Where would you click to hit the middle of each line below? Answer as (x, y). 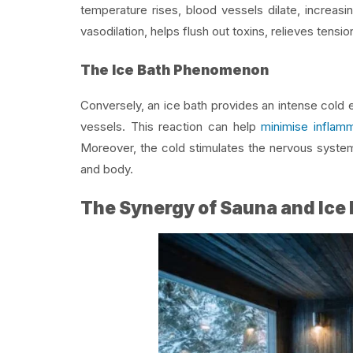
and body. (107, 169)
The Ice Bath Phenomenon (175, 70)
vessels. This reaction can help (171, 126)
